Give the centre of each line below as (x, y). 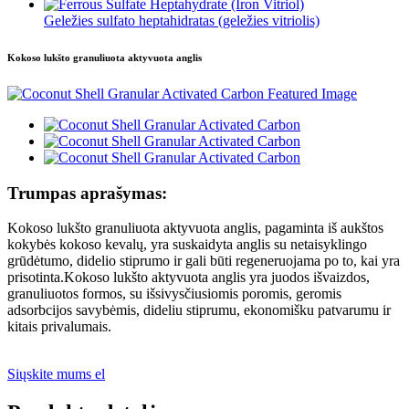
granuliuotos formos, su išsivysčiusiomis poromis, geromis (174, 294)
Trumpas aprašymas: (87, 193)
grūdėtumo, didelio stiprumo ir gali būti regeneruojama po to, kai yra (204, 261)
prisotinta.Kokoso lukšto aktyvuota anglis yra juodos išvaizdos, (189, 278)
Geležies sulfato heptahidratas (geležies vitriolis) (182, 21)
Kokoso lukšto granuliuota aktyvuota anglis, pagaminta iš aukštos (195, 228)
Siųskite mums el (56, 374)
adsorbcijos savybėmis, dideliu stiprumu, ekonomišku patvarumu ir (199, 310)
